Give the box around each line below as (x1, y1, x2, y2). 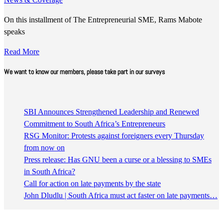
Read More (4, 47, 39, 56)
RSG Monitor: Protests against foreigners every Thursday (24, 131, 204, 140)
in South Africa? (24, 167, 75, 176)
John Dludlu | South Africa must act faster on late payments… (24, 191, 218, 200)
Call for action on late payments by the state (24, 179, 161, 188)
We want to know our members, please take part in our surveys (4, 67, 165, 76)
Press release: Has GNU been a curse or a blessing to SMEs (24, 155, 212, 164)
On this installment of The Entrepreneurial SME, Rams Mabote (4, 15, 202, 24)
